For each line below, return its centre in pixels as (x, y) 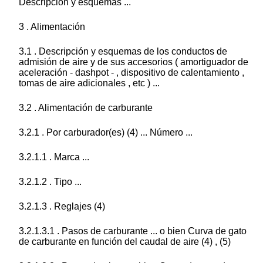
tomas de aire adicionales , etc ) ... (89, 83)
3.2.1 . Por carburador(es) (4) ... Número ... (106, 133)
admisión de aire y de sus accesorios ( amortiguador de (134, 62)
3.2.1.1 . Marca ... (54, 157)
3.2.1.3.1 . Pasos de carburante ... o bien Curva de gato (133, 231)
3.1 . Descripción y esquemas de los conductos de (123, 52)
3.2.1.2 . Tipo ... (50, 182)
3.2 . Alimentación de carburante (86, 108)
